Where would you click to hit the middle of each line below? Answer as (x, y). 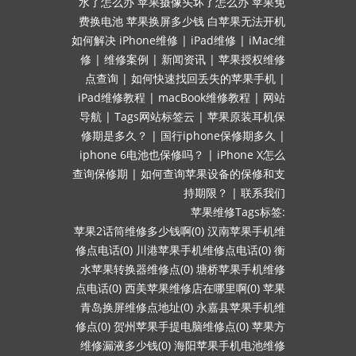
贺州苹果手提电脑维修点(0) (181, 326)
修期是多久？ (114, 135)
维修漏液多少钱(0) (126, 345)
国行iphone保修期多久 (218, 135)
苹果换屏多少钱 (165, 21)
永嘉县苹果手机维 (241, 307)
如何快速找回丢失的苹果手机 (203, 78)
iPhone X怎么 (251, 155)
